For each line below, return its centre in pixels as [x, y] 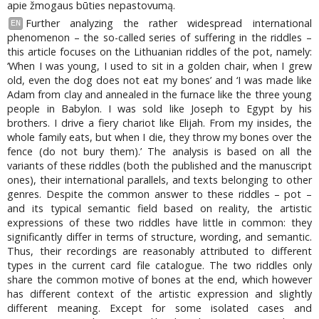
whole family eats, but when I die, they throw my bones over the [159, 137]
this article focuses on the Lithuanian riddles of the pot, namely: [159, 51]
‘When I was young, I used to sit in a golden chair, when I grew [159, 66]
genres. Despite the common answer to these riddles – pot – [159, 194]
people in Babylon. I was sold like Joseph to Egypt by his [159, 108]
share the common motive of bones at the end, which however [159, 279]
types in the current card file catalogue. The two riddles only [159, 265]
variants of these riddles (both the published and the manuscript [159, 165]
